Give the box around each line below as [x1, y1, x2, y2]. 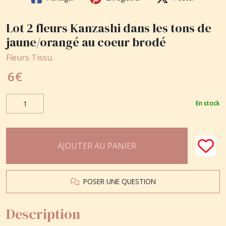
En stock [196, 99, 220, 108]
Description [6, 204, 80, 223]
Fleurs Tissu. [6, 51, 53, 63]
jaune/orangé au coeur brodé [6, 33, 166, 50]
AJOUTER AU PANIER [58, 140, 136, 151]
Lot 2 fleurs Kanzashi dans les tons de [6, 19, 211, 36]
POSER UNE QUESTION [79, 176, 156, 186]
